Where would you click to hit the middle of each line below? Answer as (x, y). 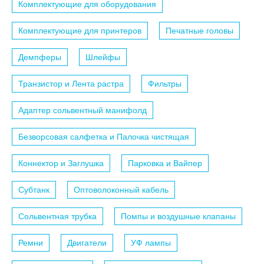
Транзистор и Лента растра (71, 83)
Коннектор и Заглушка (61, 163)
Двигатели (87, 242)
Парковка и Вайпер (165, 163)
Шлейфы (103, 57)
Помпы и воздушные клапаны (178, 216)
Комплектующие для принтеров (80, 30)
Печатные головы (199, 30)
